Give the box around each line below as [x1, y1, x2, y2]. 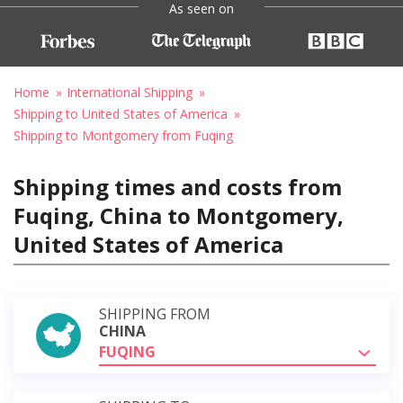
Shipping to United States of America [13, 104, 228, 122]
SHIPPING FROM [99, 303, 210, 324]
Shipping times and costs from [13, 171, 342, 201]
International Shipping [67, 83, 193, 101]
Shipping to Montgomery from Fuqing [13, 126, 233, 144]
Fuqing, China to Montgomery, [13, 200, 344, 230]
